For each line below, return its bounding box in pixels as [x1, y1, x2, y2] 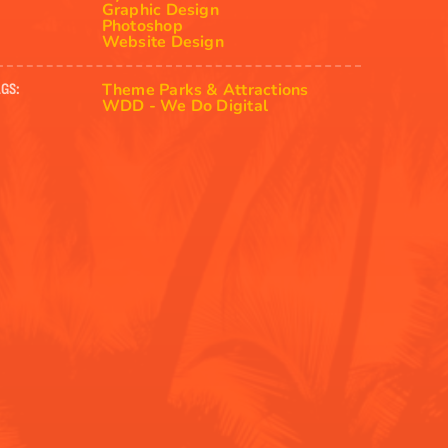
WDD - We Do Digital [101, 95, 269, 118]
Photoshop [101, 15, 183, 38]
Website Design [101, 31, 224, 54]
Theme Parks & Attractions [101, 79, 309, 102]
